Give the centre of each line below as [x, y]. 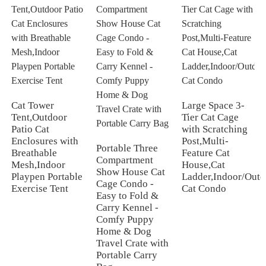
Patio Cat [30, 129]
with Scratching [214, 129]
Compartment [125, 160]
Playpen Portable [47, 176]
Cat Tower [32, 105]
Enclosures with [45, 141]
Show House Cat [131, 172]
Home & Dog [124, 231]
